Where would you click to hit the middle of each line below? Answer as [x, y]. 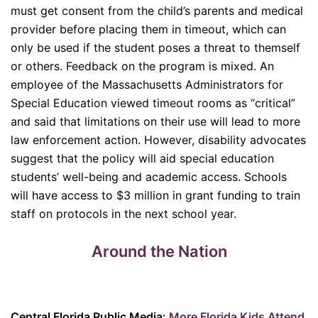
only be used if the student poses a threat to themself [155, 48]
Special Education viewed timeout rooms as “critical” [153, 103]
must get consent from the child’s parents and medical [157, 11]
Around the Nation [159, 251]
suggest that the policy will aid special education [142, 159]
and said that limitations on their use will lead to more [155, 122]
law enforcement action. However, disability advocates [158, 140]
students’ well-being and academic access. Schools [149, 177]
